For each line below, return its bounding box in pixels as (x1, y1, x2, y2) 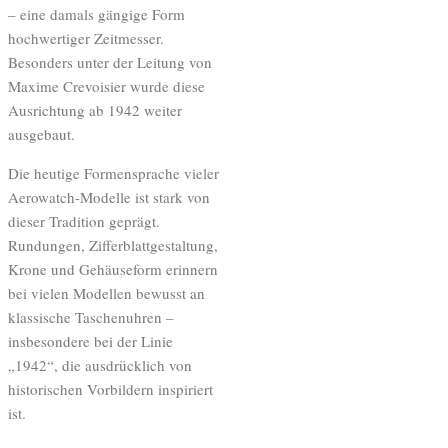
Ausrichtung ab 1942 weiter (8, 99, 182, 120)
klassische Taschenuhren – (8, 306, 174, 327)
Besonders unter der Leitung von (8, 51, 212, 72)
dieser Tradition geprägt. (8, 210, 160, 231)
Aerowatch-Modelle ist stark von (8, 186, 210, 207)
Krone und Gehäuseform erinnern (8, 258, 218, 279)
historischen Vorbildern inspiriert (8, 378, 213, 399)
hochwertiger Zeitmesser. (8, 27, 164, 48)
